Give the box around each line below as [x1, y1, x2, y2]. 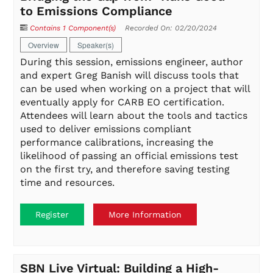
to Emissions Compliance [20, 4, 173, 19]
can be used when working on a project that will [20, 83, 250, 95]
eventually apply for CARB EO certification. [20, 96, 225, 108]
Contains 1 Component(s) [30, 24, 116, 33]
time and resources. [20, 177, 115, 189]
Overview [28, 40, 60, 51]
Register [35, 210, 69, 220]
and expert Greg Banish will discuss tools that [20, 69, 239, 82]
